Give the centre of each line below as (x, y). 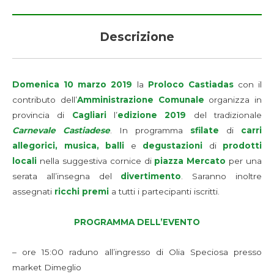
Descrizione (137, 37)
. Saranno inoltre (222, 176)
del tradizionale (224, 115)
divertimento (151, 176)
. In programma (150, 131)
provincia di (42, 115)
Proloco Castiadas (191, 85)
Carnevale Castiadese (61, 131)
